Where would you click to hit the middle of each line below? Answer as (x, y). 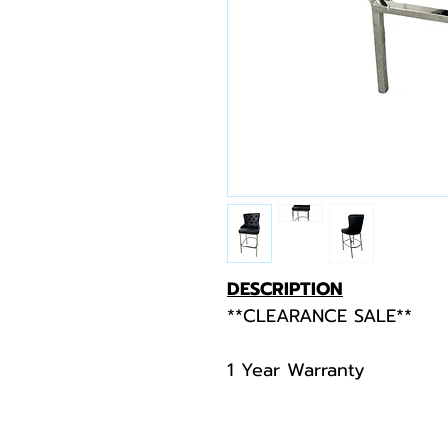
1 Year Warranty (296, 370)
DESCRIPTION (285, 289)
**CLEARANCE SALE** (319, 316)
